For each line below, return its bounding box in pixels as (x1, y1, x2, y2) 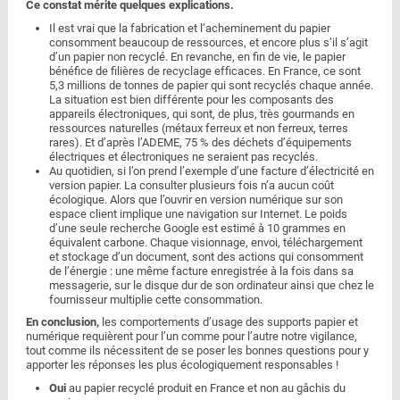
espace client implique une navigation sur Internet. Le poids (48, 206, 347, 221)
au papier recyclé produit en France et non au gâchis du (65, 381, 346, 396)
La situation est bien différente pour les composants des (48, 92, 334, 106)
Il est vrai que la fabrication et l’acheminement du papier (48, 21, 330, 35)
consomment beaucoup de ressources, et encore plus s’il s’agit (48, 35, 368, 49)
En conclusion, (25, 315, 99, 329)
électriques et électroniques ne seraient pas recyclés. (48, 149, 318, 163)
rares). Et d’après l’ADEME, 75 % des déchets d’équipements (48, 135, 352, 149)
